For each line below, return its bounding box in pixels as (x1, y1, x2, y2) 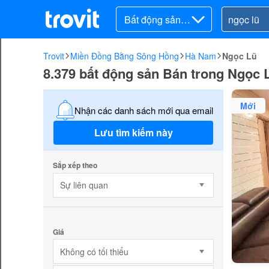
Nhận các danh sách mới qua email (74, 103, 213, 116)
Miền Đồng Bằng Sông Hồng (70, 50, 179, 62)
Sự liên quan (59, 179, 108, 192)
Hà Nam (185, 50, 216, 62)
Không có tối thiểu (59, 245, 128, 258)
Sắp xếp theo (52, 159, 97, 171)
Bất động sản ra (124, 12, 192, 26)
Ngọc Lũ (222, 50, 257, 62)
